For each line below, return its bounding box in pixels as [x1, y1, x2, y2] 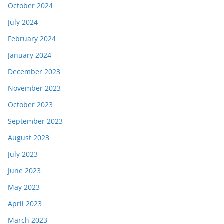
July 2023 [8, 149, 38, 159]
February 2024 [8, 34, 56, 44]
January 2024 [8, 50, 51, 60]
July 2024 [8, 17, 38, 27]
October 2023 [8, 100, 53, 110]
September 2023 [8, 116, 63, 126]
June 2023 [8, 166, 41, 176]
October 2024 [8, 1, 53, 11]
